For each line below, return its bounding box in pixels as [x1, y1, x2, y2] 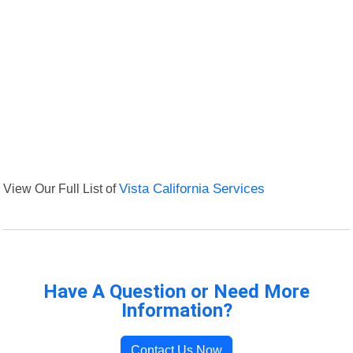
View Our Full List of [3, 181, 120, 196]
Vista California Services [119, 181, 266, 197]
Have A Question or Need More [43, 281, 310, 303]
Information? [121, 299, 232, 322]
